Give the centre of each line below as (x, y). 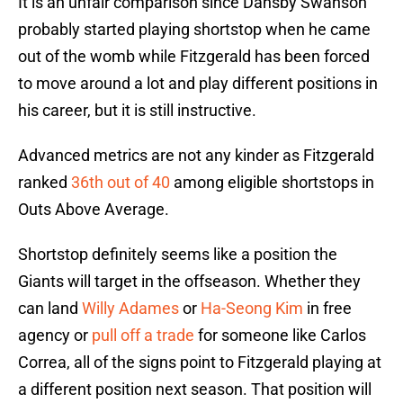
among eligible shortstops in (272, 183)
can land (50, 309)
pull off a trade (143, 336)
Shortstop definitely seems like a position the (178, 255)
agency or (55, 336)
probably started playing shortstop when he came (194, 30)
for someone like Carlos (280, 336)
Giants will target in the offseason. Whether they (189, 282)
